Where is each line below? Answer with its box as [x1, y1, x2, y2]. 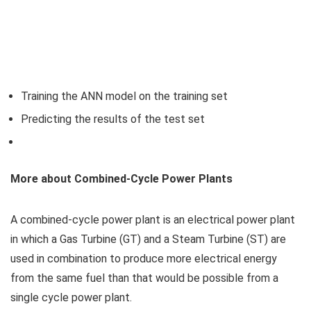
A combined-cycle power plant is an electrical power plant [10, 212, 295, 226]
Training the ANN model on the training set [21, 89, 228, 103]
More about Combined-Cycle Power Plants [10, 171, 233, 185]
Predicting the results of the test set [21, 112, 205, 126]
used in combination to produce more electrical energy [10, 251, 277, 265]
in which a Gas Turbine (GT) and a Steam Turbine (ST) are [10, 232, 286, 246]
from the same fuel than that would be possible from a [10, 271, 278, 285]
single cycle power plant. [10, 290, 132, 304]
